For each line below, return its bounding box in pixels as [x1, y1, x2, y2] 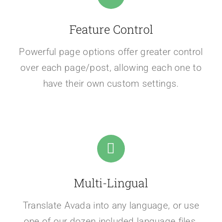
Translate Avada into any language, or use [22, 199, 200, 211]
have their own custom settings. [43, 77, 179, 89]
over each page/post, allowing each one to [20, 61, 202, 73]
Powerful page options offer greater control [19, 46, 203, 57]
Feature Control [69, 21, 153, 37]
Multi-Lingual [74, 174, 148, 190]
